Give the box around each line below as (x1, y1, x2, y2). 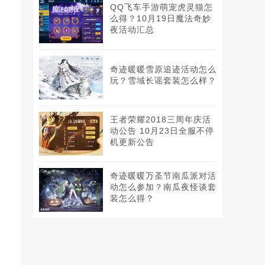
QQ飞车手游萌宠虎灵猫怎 (110, 2, 213, 12)
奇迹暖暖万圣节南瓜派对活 (110, 171, 216, 180)
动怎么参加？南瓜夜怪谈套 (110, 182, 216, 192)
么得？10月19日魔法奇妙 (110, 14, 211, 23)
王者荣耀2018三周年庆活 (110, 115, 211, 124)
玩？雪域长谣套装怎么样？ (110, 76, 216, 85)
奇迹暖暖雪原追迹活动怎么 (110, 64, 216, 74)
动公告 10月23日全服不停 (110, 126, 214, 135)
